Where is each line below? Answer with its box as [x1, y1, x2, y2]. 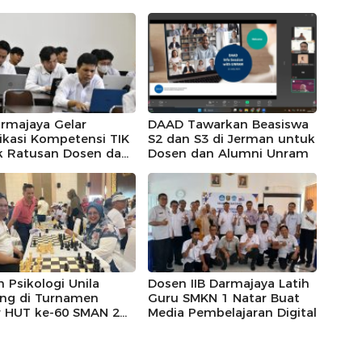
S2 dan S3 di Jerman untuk [147, 130, 315, 146]
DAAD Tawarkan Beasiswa [147, 116, 309, 132]
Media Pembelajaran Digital [147, 305, 317, 320]
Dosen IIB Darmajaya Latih [147, 276, 309, 291]
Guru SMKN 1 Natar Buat [147, 290, 300, 305]
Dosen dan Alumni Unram [147, 145, 309, 161]
